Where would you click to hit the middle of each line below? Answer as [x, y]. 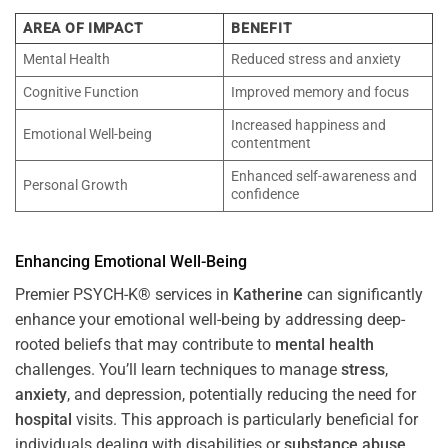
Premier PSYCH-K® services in [124, 294]
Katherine [268, 294]
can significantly [363, 294]
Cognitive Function [81, 93]
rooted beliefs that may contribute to [145, 344]
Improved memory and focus [320, 93]
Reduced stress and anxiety [316, 60]
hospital [43, 419]
